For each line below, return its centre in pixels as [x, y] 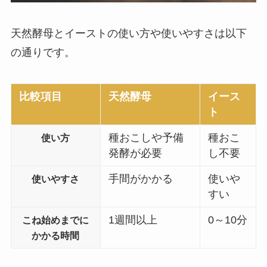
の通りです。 [43, 52]
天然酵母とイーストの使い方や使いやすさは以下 [128, 33]
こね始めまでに [56, 220]
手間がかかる [141, 178]
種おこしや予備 [146, 137]
